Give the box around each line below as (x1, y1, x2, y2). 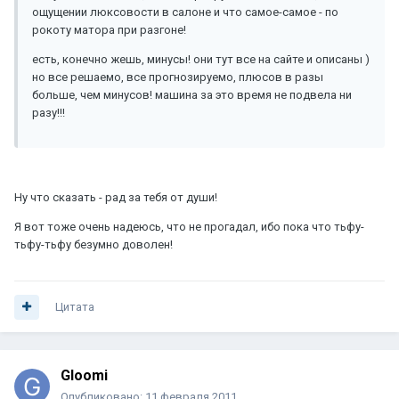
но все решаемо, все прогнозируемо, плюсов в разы (32, 70, 323, 85)
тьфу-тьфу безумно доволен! (14, 238, 173, 252)
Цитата (55, 300, 94, 314)
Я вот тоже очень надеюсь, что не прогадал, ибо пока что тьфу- (14, 220, 364, 234)
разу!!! (32, 106, 65, 120)
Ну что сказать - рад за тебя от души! (14, 191, 217, 205)
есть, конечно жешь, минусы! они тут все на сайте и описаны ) (32, 53, 370, 67)
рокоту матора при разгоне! (32, 23, 186, 37)
